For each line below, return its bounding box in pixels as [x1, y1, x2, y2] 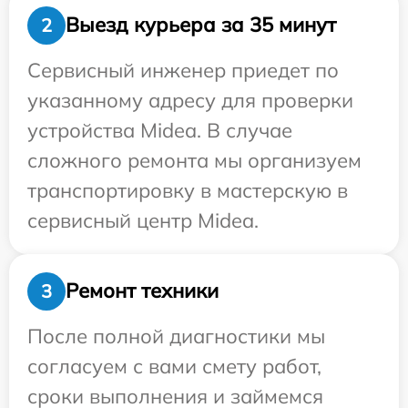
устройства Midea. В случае [27, 117, 292, 143]
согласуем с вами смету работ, [27, 352, 321, 379]
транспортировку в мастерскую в [27, 177, 348, 203]
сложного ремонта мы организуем [27, 147, 362, 173]
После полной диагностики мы [27, 322, 325, 349]
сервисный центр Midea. [27, 207, 259, 233]
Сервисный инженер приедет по [27, 56, 339, 83]
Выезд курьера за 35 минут [66, 12, 336, 38]
